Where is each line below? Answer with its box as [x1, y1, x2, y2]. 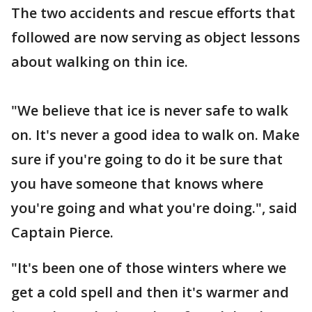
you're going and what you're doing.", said [11, 198, 297, 217]
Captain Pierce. [11, 223, 114, 242]
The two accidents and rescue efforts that [11, 3, 295, 22]
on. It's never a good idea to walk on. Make [11, 125, 299, 144]
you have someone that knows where [11, 174, 263, 193]
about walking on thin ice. [11, 52, 188, 71]
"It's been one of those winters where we [11, 258, 286, 277]
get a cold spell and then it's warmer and [11, 283, 289, 302]
